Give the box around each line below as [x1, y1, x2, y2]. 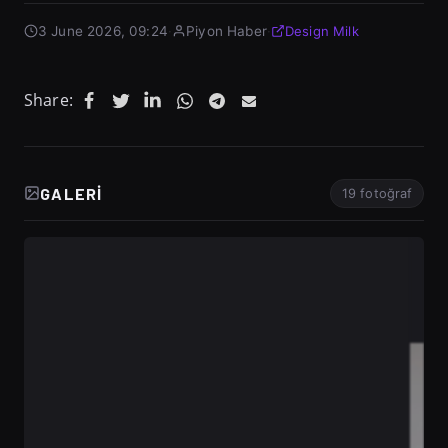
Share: [24, 88, 73, 111]
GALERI [40, 183, 103, 203]
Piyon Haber [186, 22, 267, 39]
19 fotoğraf [341, 185, 413, 201]
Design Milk [285, 23, 359, 40]
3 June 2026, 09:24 [38, 22, 168, 39]
